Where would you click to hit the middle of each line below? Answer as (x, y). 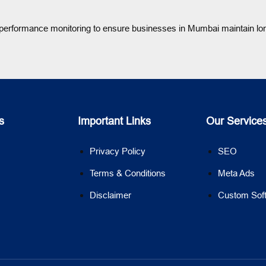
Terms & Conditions (127, 173)
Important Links (114, 121)
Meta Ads (237, 173)
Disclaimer (110, 195)
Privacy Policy (117, 151)
